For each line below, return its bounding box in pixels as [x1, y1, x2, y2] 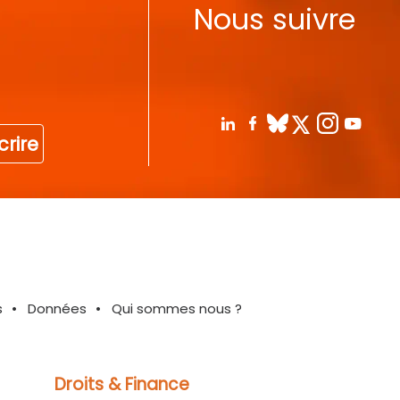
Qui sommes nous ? [112, 298, 242, 318]
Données [28, 298, 87, 318]
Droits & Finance [54, 371, 189, 396]
